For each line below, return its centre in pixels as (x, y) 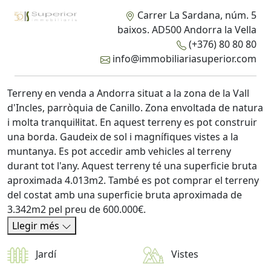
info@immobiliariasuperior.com (183, 59)
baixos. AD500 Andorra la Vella (187, 30)
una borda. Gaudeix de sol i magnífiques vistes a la (123, 137)
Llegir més (37, 226)
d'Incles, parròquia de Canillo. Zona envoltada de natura (135, 108)
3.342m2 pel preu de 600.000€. (77, 210)
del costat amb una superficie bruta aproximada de (125, 195)
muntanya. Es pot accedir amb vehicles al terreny (119, 152)
